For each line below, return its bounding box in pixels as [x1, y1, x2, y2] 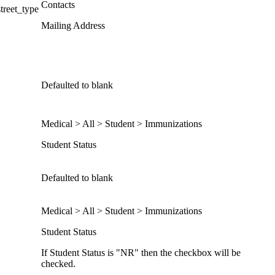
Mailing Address [41, 20, 105, 31]
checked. [41, 258, 76, 269]
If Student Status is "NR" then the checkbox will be [41, 247, 241, 258]
